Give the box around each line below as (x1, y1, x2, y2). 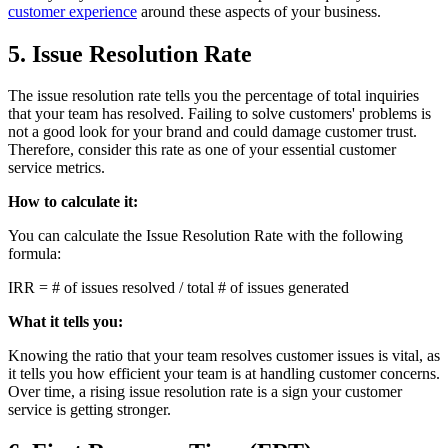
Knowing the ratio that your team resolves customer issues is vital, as (8, 347, 440, 365)
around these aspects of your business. (137, 2, 381, 20)
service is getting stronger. (8, 401, 171, 419)
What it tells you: (8, 313, 123, 331)
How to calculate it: (8, 193, 138, 211)
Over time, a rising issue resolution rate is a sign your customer (8, 383, 402, 401)
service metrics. (8, 159, 105, 177)
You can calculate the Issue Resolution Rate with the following (8, 227, 403, 245)
